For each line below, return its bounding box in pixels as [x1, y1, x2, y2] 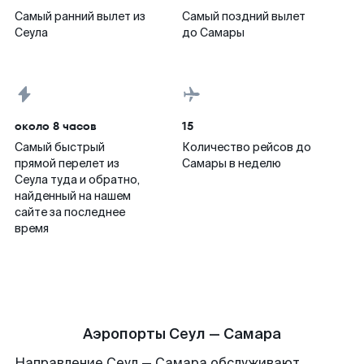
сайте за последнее [15, 205, 125, 219]
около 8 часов [15, 118, 97, 134]
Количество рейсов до [182, 140, 311, 154]
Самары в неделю [182, 156, 281, 171]
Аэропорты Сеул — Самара [83, 324, 281, 344]
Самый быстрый [15, 140, 105, 154]
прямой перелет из [15, 156, 119, 171]
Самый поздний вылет [182, 9, 305, 24]
